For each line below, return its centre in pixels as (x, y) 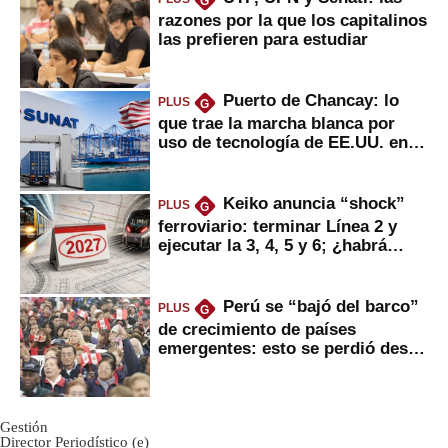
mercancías (203, 160)
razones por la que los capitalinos (292, 19)
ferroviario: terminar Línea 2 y (277, 225)
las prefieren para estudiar (263, 38)
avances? (195, 263)
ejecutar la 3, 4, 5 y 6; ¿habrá (272, 244)
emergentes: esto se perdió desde (292, 347)
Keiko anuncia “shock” (313, 203)
